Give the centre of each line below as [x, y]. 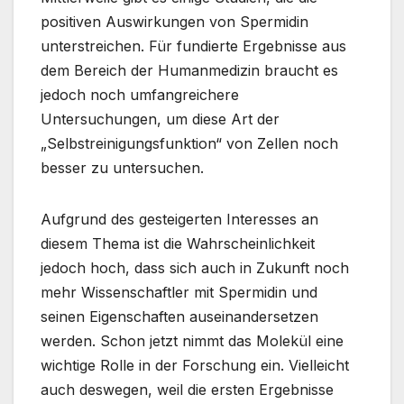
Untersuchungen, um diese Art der [160, 119]
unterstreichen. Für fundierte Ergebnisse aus [193, 46]
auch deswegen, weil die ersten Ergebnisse [187, 389]
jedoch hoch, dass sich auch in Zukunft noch [195, 267]
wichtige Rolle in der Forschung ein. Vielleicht [195, 365]
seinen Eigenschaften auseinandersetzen [179, 316]
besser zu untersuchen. [122, 167]
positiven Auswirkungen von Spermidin [174, 21]
